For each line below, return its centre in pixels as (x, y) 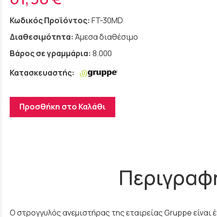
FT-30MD (107, 20)
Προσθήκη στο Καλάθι (62, 106)
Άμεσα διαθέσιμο (107, 37)
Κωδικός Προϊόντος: (50, 20)
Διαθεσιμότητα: (42, 37)
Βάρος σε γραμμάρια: (50, 53)
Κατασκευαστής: (43, 72)
